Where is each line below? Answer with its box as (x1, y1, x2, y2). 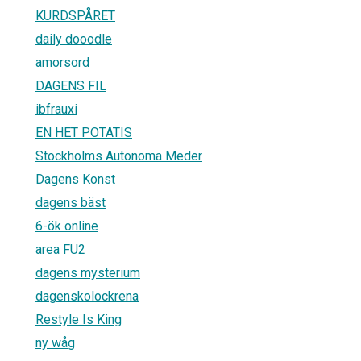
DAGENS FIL (35, 77, 106, 93)
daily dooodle (35, 31, 112, 47)
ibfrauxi (35, 101, 77, 117)
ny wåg (35, 334, 75, 351)
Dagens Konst (35, 171, 115, 187)
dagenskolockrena (35, 288, 139, 304)
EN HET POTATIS (35, 124, 132, 140)
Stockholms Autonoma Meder (35, 147, 202, 164)
